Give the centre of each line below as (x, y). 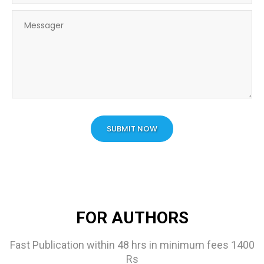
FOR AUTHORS (132, 217)
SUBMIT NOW (132, 128)
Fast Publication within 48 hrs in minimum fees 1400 (132, 245)
